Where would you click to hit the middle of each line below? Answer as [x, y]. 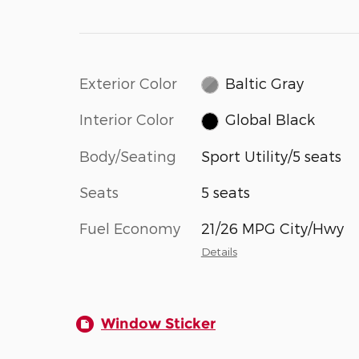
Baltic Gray [265, 83]
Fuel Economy [130, 228]
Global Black [270, 119]
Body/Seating [128, 155]
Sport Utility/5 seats [271, 155]
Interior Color [127, 119]
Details [219, 251]
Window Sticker [158, 323]
